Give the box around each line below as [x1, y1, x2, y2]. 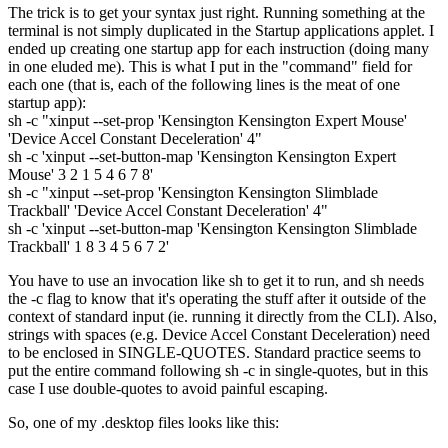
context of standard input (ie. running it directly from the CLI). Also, [8, 307, 437, 325]
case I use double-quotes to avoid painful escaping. [8, 379, 328, 397]
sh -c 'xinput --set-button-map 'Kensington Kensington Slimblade [8, 219, 417, 237]
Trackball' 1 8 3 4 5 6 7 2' [8, 237, 169, 255]
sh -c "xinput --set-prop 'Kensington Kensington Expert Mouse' [8, 111, 407, 129]
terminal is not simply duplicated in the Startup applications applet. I [8, 21, 434, 39]
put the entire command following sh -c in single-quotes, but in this [8, 361, 428, 379]
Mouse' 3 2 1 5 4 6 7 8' [8, 165, 153, 183]
